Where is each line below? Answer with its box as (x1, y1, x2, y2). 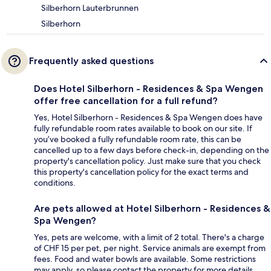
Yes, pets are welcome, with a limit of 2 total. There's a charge (34, 231, 264, 243)
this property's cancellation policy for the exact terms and (34, 166, 249, 177)
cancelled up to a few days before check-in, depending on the (34, 144, 269, 155)
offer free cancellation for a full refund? (34, 94, 218, 106)
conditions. (34, 177, 76, 188)
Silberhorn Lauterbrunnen (41, 2, 139, 13)
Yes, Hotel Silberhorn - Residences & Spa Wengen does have (34, 111, 263, 123)
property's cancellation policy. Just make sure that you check (34, 155, 261, 166)
